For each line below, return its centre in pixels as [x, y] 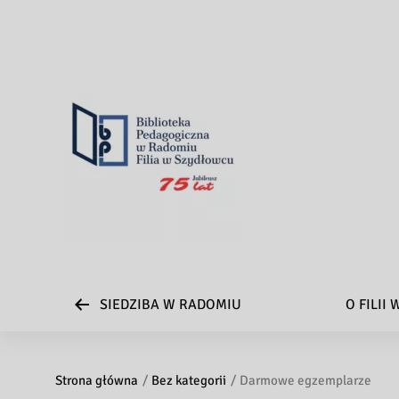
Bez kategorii [189, 380]
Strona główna [97, 380]
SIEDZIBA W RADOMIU [171, 305]
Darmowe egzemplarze [305, 380]
